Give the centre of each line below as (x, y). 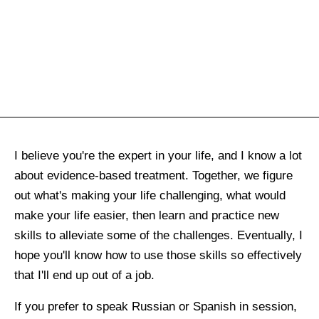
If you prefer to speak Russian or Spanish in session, (156, 307)
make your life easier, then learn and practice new (147, 216)
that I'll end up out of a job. (84, 276)
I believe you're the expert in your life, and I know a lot (158, 156)
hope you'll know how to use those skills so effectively (158, 256)
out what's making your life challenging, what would (150, 196)
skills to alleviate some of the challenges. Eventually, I (158, 236)
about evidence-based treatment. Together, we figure (153, 176)
